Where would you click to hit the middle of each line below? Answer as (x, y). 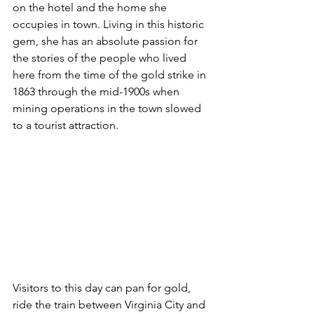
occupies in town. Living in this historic (110, 24)
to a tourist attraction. (66, 125)
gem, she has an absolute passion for (107, 41)
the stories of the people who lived (101, 57)
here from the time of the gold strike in (111, 74)
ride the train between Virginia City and (110, 304)
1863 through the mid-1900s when (97, 91)
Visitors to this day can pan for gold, (103, 287)
